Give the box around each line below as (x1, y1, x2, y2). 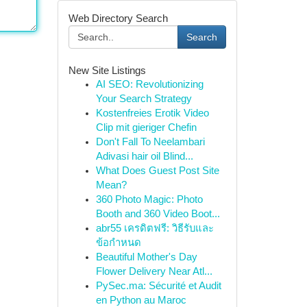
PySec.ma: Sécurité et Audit (95, 280, 221, 291)
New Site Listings (68, 64, 146, 76)
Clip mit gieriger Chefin (95, 122, 197, 133)
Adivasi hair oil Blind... (95, 151, 193, 162)
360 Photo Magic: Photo (95, 194, 203, 205)
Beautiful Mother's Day (95, 251, 197, 262)
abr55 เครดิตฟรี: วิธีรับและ (95, 223, 214, 234)
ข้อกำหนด (95, 237, 141, 248)
